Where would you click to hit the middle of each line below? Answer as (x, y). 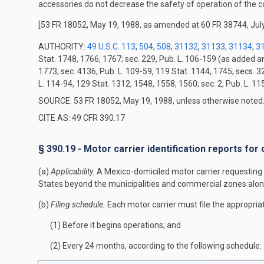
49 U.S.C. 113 (111, 47)
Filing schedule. (78, 204)
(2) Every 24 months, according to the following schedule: (156, 246)
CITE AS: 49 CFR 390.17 (82, 118)
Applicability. (73, 171)
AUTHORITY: (63, 47)
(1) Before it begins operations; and (115, 225)
